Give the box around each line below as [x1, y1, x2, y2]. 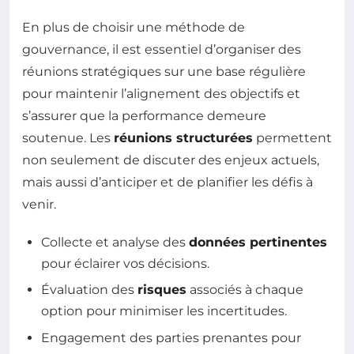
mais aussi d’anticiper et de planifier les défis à [22, 175, 313, 190]
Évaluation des [41, 282, 137, 298]
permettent [253, 130, 332, 146]
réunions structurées [114, 130, 253, 146]
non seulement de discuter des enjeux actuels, [22, 153, 319, 168]
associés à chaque [186, 282, 303, 298]
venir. [22, 197, 56, 213]
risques [137, 282, 186, 298]
